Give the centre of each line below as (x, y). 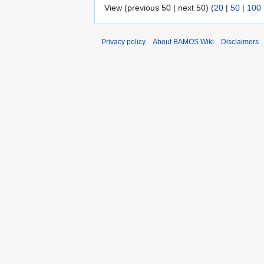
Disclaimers (240, 42)
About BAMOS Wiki (183, 42)
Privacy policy (123, 42)
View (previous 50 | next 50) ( (159, 7)
